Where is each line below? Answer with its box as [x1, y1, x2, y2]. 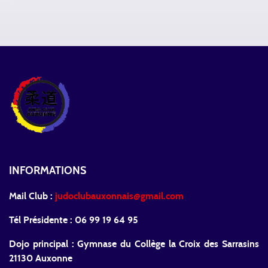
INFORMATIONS [9, 165, 86, 176]
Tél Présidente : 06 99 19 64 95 [9, 215, 138, 225]
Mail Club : [9, 191, 55, 201]
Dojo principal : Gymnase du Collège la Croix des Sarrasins [9, 239, 259, 249]
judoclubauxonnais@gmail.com [55, 191, 184, 201]
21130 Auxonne [9, 253, 72, 263]
